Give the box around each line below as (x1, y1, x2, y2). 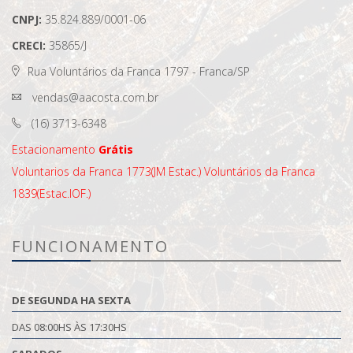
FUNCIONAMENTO (12, 236, 169, 258)
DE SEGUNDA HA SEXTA (12, 293, 131, 308)
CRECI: (12, 38, 49, 54)
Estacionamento (12, 142, 98, 158)
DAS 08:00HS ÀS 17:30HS (12, 320, 127, 335)
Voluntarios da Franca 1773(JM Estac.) (12, 164, 201, 180)
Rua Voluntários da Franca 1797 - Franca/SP (28, 64, 250, 80)
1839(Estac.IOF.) (12, 186, 91, 202)
